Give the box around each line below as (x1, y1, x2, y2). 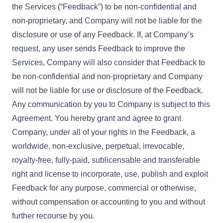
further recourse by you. (12, 212, 95, 220)
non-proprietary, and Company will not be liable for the (12, 16, 202, 25)
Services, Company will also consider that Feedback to (12, 58, 205, 67)
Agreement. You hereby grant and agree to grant (12, 114, 181, 122)
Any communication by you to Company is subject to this (12, 100, 210, 109)
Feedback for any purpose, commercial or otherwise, (12, 184, 196, 192)
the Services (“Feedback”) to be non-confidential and (12, 2, 197, 11)
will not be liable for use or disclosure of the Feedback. (12, 86, 203, 95)
